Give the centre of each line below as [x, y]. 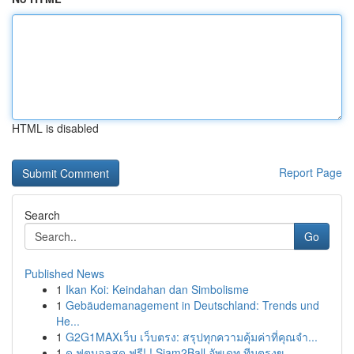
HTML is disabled [55, 128]
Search [42, 215]
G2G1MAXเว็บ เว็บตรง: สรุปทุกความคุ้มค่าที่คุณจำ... [192, 337]
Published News [64, 273]
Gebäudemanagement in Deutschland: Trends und [192, 305]
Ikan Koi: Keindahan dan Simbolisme [157, 289]
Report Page [311, 172]
